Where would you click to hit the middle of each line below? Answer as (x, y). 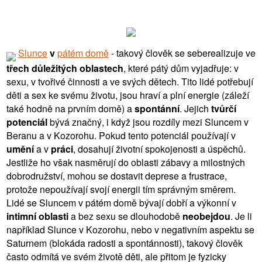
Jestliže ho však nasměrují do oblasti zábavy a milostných (126, 162)
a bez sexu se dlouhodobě (125, 216)
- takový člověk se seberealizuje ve (182, 53)
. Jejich (195, 108)
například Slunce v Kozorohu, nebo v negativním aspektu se (130, 229)
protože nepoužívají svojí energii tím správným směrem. (121, 189)
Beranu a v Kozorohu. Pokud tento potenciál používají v (121, 135)
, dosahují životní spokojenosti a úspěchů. (159, 149)
